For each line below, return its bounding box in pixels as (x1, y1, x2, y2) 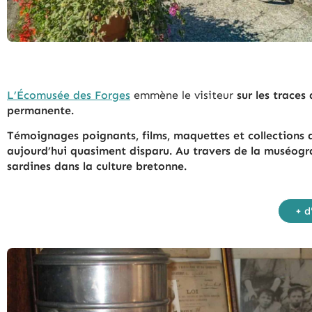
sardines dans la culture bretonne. (7, 159, 187, 173)
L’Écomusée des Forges (7, 88, 130, 102)
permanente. (7, 103, 74, 117)
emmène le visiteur (130, 88, 233, 102)
